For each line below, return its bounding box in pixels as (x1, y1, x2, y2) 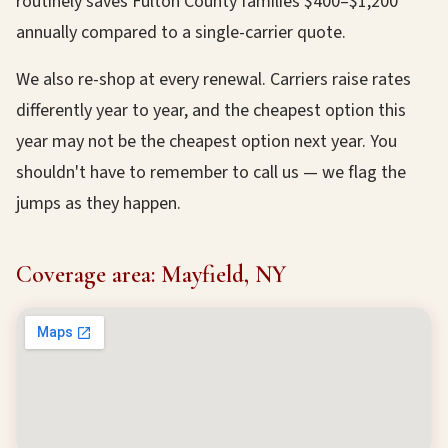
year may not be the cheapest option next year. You (16, 129, 397, 154)
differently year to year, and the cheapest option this (16, 98, 406, 123)
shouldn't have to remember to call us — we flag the (16, 160, 406, 185)
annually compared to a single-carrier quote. (16, 20, 346, 45)
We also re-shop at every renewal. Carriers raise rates (16, 67, 411, 92)
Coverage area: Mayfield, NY (16, 260, 286, 289)
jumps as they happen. (16, 191, 181, 216)
